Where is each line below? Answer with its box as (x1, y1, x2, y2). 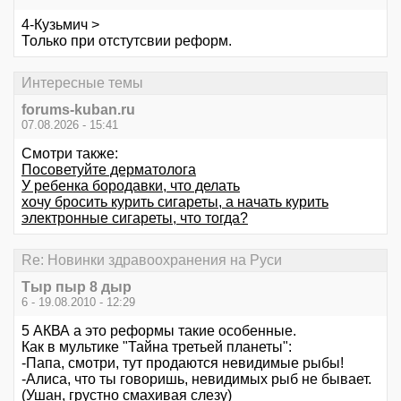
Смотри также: (21, 146, 118, 161)
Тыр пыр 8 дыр (21, 279, 132, 295)
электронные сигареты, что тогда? (21, 210, 248, 226)
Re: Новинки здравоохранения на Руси (21, 252, 282, 269)
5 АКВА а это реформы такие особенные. (21, 323, 296, 339)
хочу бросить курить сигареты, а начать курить (21, 194, 328, 209)
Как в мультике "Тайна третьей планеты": (21, 339, 292, 355)
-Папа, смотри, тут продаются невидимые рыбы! (21, 355, 344, 371)
